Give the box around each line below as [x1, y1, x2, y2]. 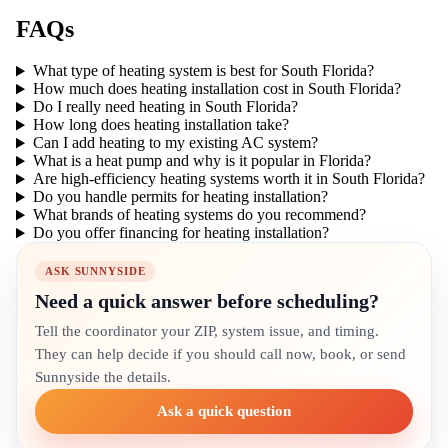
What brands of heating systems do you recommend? [32, 206, 366, 224]
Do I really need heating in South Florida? [32, 98, 298, 116]
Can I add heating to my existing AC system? [32, 134, 318, 152]
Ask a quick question [157, 403, 291, 420]
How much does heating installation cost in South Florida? [32, 80, 401, 98]
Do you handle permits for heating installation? [32, 188, 328, 206]
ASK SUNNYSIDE [45, 265, 146, 278]
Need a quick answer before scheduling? [35, 290, 379, 313]
